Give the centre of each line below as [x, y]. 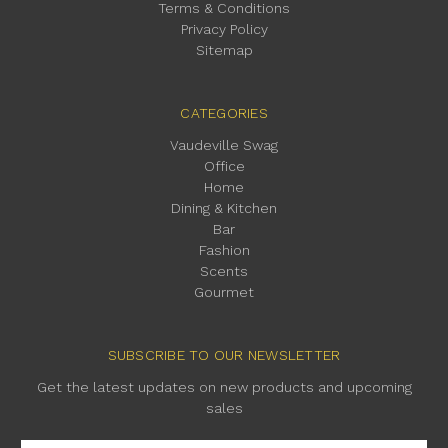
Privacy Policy [224, 29]
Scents [224, 271]
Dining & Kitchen [224, 208]
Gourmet [224, 292]
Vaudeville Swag [224, 145]
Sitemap [224, 50]
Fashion [224, 250]
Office [224, 166]
